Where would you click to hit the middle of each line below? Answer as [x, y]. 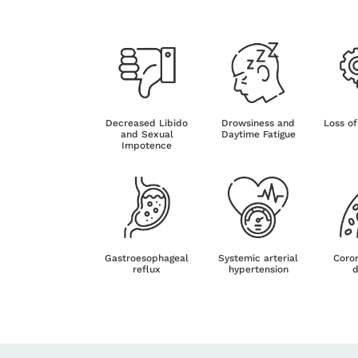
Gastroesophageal [147, 258]
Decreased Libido [147, 123]
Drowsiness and [259, 123]
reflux [147, 269]
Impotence [147, 146]
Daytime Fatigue [258, 135]
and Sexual [147, 135]
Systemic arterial [259, 258]
